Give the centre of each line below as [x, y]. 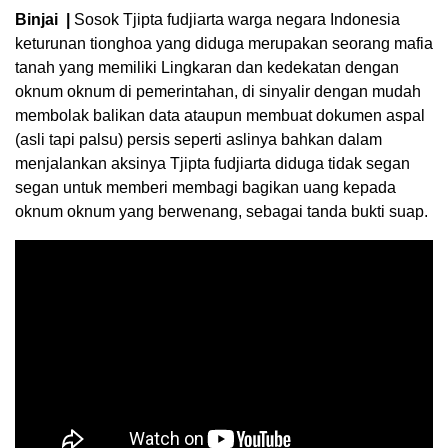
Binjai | [42, 20]
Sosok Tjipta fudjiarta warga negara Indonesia [235, 20]
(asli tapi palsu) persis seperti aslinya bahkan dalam [198, 140]
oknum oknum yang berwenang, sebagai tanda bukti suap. [221, 212]
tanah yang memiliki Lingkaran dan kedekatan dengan [207, 68]
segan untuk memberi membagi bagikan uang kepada [205, 188]
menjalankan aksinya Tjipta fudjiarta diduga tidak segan [212, 164]
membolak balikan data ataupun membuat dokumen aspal [220, 116]
